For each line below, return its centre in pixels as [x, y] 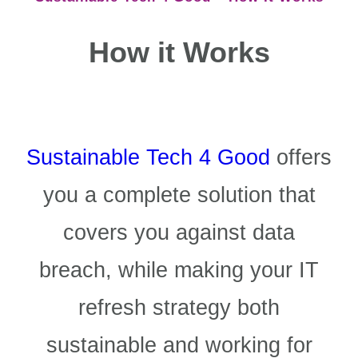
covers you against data [179, 233]
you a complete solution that [179, 195]
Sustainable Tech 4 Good [148, 157]
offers [301, 157]
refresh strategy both [179, 308]
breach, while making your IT [179, 270]
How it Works [179, 52]
